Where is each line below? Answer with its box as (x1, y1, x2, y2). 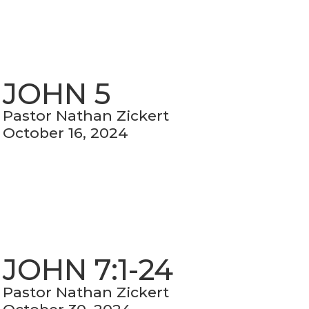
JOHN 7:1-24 (3, 252, 174, 288)
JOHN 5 (3, 76, 112, 112)
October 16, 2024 (3, 124, 129, 142)
